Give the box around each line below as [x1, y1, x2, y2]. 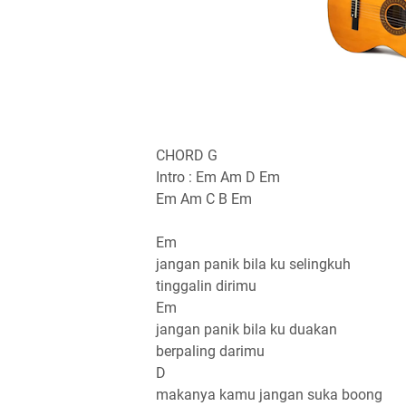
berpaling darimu [156, 342, 265, 360]
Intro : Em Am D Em [156, 168, 280, 186]
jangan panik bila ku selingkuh [156, 255, 351, 273]
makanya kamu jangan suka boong [156, 385, 382, 403]
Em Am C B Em [156, 189, 252, 208]
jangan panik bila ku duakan [156, 320, 337, 338]
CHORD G [156, 146, 217, 164]
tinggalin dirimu [156, 276, 256, 295]
